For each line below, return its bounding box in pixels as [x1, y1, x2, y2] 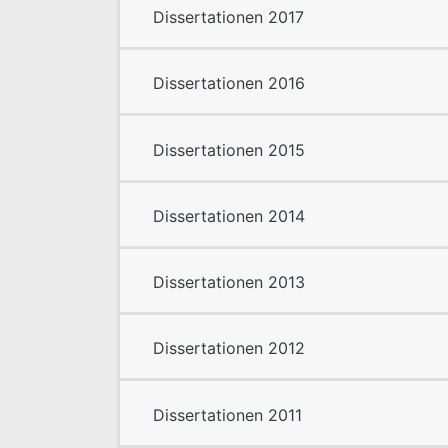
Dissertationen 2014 [153, 205, 305, 226]
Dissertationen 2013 [153, 272, 305, 293]
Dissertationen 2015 [153, 139, 305, 160]
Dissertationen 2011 [153, 404, 302, 425]
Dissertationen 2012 [153, 338, 305, 359]
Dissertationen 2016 [153, 73, 305, 94]
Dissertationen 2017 [153, 7, 304, 28]
